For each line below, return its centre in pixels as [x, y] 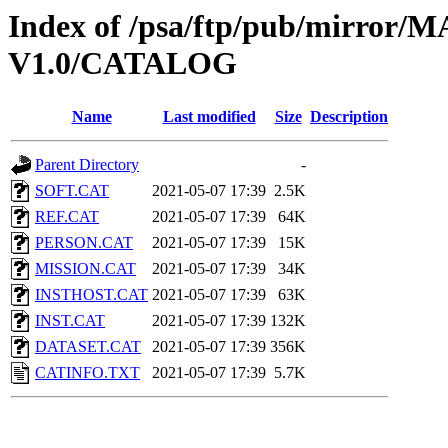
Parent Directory [87, 165]
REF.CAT [67, 217]
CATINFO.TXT [87, 373]
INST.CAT [70, 321]
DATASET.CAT [88, 347]
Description [349, 117]
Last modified [209, 117]
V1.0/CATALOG [122, 63]
